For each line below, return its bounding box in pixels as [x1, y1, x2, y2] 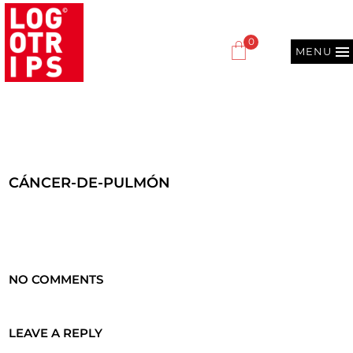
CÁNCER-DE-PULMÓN [9, 174, 171, 191]
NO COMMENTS [9, 271, 104, 287]
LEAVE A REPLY [9, 325, 103, 340]
